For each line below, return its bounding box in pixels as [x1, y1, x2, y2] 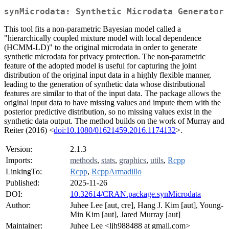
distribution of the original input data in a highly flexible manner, [4, 71, 211, 80]
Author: [6, 201, 31, 210]
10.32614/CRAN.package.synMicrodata [70, 190, 201, 199]
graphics [119, 156, 146, 165]
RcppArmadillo [91, 167, 142, 176]
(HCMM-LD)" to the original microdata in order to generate [4, 43, 197, 52]
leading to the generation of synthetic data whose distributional [4, 80, 205, 89]
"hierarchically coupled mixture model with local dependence [4, 34, 201, 43]
